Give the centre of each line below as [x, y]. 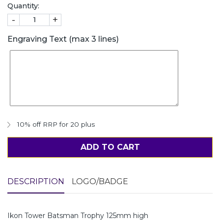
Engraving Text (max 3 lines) [63, 39]
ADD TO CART [110, 147]
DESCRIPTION [36, 181]
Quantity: [23, 6]
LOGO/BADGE [100, 181]
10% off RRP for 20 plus [56, 124]
